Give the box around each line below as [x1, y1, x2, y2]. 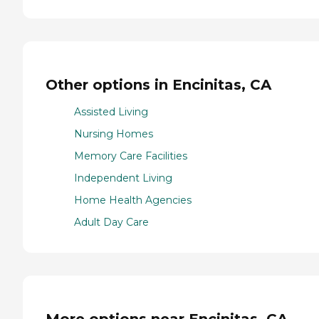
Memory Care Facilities [74, 150, 187, 163]
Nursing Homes [74, 127, 153, 141]
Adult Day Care [74, 216, 149, 229]
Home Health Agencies [74, 194, 192, 207]
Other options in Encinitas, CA [46, 75, 271, 93]
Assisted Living [74, 105, 148, 119]
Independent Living [74, 172, 172, 185]
